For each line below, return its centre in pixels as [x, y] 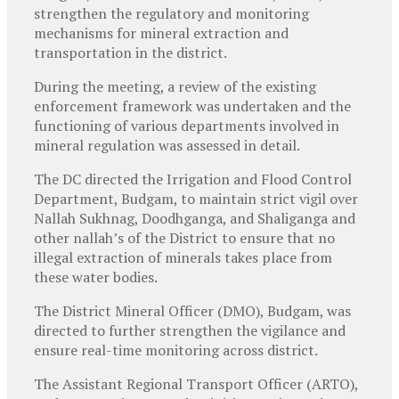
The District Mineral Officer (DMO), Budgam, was [192, 310]
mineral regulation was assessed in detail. [167, 145]
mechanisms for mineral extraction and [161, 33]
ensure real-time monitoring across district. [176, 350]
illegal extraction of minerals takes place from [183, 257]
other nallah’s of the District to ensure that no [184, 237]
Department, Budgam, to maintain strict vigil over [196, 198]
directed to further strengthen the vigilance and [190, 330]
